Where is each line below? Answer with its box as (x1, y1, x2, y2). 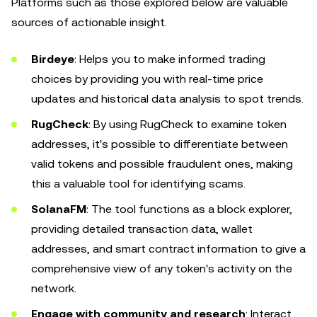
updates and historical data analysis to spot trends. (31, 92, 304, 105)
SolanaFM (31, 202, 86, 216)
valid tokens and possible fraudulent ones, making (31, 157, 293, 171)
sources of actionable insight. (11, 16, 167, 29)
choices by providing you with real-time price (31, 72, 263, 86)
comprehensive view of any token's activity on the (31, 262, 292, 275)
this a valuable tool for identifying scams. (31, 177, 246, 190)
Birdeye (31, 52, 74, 66)
